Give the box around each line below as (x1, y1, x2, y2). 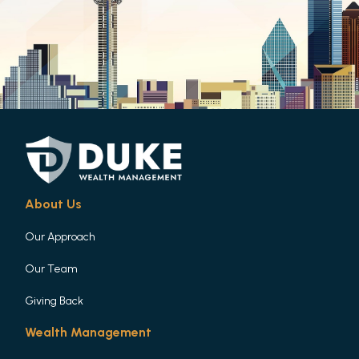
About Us (25, 196, 83, 212)
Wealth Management (25, 324, 152, 340)
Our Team (25, 261, 79, 276)
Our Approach (25, 229, 96, 244)
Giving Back (25, 293, 84, 308)
